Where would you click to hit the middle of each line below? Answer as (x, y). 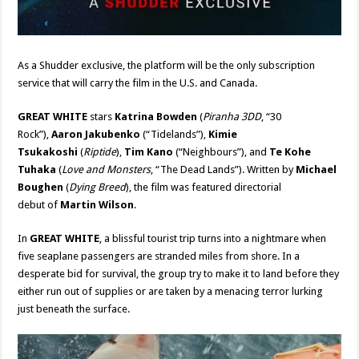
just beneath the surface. (74, 309)
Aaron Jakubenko (97, 135)
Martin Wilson (97, 205)
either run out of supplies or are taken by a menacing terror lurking (171, 292)
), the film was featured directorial (204, 188)
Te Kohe (290, 152)
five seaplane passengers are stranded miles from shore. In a (159, 256)
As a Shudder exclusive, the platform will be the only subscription (167, 66)
